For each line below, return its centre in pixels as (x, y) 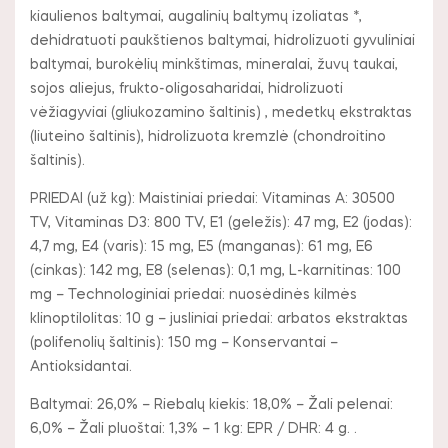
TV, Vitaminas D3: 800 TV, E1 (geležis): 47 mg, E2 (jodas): (221, 222)
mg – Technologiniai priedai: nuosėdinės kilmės (193, 294)
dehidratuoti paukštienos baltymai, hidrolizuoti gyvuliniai (222, 40)
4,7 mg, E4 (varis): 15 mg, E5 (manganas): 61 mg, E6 (201, 246)
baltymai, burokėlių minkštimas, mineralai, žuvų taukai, (214, 64)
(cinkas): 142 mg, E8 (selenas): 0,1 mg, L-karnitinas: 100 (215, 270)
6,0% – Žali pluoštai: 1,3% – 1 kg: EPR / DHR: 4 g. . (193, 428)
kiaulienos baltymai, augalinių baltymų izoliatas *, (196, 16)
